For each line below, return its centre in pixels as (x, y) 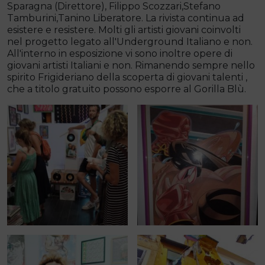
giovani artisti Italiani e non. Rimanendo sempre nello (131, 65)
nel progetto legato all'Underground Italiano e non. (130, 42)
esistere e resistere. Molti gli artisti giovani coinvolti (124, 30)
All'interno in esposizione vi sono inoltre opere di (120, 54)
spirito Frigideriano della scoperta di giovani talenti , (127, 77)
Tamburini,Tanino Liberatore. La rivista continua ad (126, 18)
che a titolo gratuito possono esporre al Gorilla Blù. (127, 89)
